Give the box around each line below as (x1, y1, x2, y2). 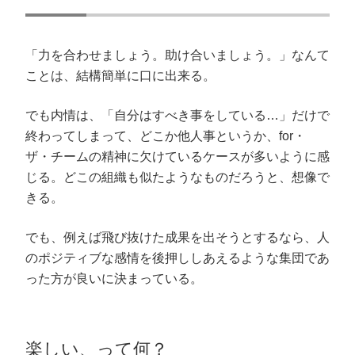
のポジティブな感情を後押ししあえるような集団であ (25, 251, 330, 265)
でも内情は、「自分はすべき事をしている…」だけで (25, 109, 330, 123)
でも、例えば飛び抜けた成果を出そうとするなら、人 (25, 231, 330, 245)
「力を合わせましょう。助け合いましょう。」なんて (25, 48, 330, 63)
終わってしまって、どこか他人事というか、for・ (25, 129, 306, 143)
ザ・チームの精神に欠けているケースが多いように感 (25, 150, 330, 164)
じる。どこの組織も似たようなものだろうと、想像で (25, 170, 330, 185)
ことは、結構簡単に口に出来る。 (25, 69, 216, 83)
